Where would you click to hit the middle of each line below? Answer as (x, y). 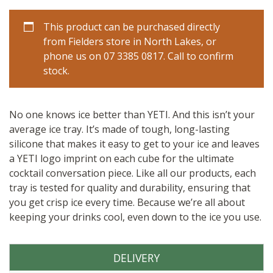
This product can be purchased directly (132, 27)
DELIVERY (136, 257)
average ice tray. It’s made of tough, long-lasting (119, 129)
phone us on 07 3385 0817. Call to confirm (138, 56)
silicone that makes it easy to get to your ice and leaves (134, 144)
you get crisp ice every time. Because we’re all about (127, 202)
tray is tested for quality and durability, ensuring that (130, 187)
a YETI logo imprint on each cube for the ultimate (122, 158)
